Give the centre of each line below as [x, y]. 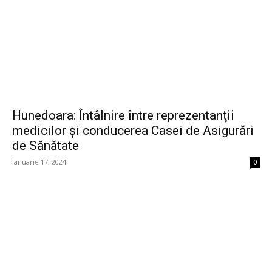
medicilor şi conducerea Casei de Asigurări [133, 131]
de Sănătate [46, 146]
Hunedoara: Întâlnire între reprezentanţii [123, 116]
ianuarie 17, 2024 [39, 162]
